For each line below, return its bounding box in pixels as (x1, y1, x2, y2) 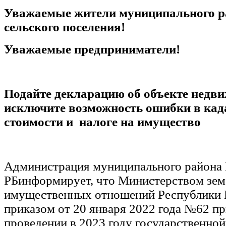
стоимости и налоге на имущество (4, 115, 201, 129)
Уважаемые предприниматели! (4, 42, 180, 56)
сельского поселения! (4, 20, 125, 34)
